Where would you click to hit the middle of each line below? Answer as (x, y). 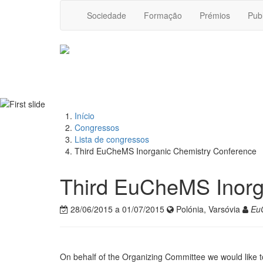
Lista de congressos (112, 139)
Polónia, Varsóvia (208, 209)
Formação (163, 15)
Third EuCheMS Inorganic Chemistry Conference (166, 151)
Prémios (215, 15)
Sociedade (107, 15)
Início (85, 116)
